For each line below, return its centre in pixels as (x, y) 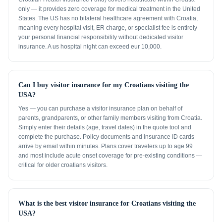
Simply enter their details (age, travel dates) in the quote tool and (105, 127)
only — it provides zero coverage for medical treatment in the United (109, 9)
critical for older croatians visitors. (63, 165)
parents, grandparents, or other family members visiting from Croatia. (110, 118)
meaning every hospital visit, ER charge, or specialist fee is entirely (108, 28)
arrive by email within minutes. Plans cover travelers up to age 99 (106, 146)
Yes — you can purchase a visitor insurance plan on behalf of (100, 109)
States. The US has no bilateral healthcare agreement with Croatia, (108, 18)
